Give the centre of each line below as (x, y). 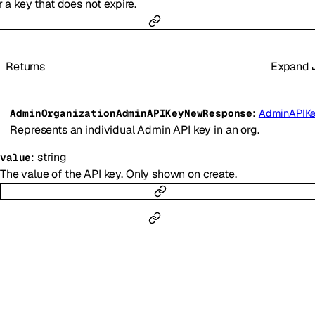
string (52, 157)
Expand (290, 66)
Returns (25, 66)
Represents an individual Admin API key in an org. (135, 129)
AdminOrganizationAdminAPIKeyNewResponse (131, 113)
